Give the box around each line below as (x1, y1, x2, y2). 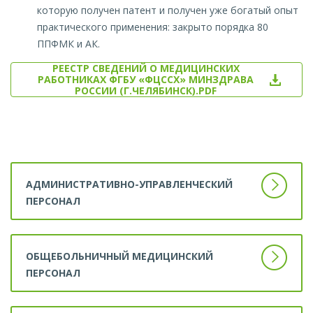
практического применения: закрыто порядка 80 (37, 20, 268, 34)
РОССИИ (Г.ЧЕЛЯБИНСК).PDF (75, 84, 217, 98)
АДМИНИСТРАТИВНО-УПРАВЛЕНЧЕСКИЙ (26, 177, 233, 191)
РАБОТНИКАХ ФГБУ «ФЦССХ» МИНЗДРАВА (38, 73, 254, 87)
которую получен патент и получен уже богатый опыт (37, 3, 298, 17)
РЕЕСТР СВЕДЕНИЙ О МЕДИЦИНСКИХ (52, 61, 240, 75)
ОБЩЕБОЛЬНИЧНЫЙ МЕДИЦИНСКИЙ (26, 249, 213, 263)
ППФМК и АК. (37, 37, 103, 51)
